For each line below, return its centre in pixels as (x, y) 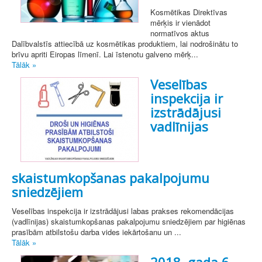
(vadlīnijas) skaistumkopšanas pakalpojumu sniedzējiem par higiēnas (129, 222)
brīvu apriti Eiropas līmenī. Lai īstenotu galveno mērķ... (105, 54)
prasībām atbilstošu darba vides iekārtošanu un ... (96, 232)
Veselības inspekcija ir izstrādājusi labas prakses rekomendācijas (123, 211)
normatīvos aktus (180, 33)
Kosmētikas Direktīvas (189, 12)
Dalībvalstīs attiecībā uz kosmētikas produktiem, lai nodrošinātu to (125, 44)
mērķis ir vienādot (180, 23)
